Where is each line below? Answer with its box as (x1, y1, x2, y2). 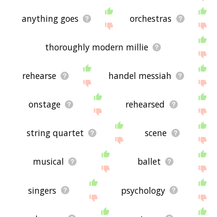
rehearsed (125, 98, 165, 110)
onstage (28, 98, 61, 110)
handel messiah (108, 70, 171, 82)
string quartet (26, 127, 84, 139)
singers (28, 184, 57, 196)
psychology (121, 184, 165, 196)
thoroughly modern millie (45, 41, 149, 53)
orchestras (130, 13, 172, 25)
